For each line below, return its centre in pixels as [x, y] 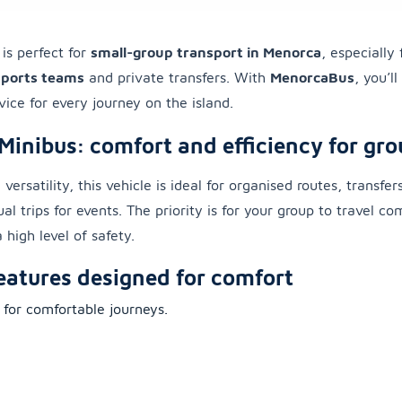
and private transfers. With [177, 78]
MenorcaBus [312, 78]
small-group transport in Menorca [206, 52]
